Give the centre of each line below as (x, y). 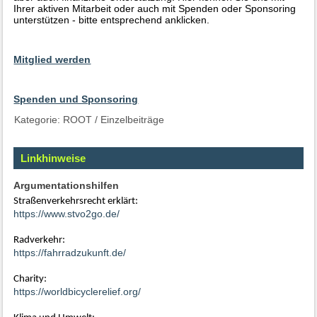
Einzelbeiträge (133, 120)
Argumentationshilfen (67, 186)
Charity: (30, 279)
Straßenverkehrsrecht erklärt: (76, 202)
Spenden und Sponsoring (76, 99)
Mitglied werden (52, 60)
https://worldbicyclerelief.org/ (77, 292)
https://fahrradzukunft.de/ (70, 253)
